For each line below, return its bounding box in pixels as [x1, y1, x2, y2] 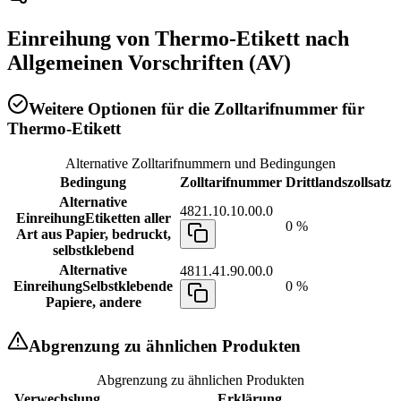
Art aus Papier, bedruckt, [15, 226, 171, 242]
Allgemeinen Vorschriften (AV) [7, 51, 291, 75]
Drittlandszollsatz [286, 174, 391, 190]
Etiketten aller [84, 209, 171, 226]
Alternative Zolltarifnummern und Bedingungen [65, 155, 336, 171]
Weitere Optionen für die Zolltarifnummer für [29, 99, 364, 119]
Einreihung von [7, 27, 155, 51]
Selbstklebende [82, 277, 173, 294]
